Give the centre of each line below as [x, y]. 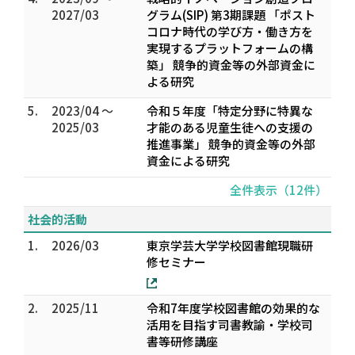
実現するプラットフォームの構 [230, 48]
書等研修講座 [182, 341]
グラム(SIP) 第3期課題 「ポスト [231, 15]
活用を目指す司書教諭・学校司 [230, 324]
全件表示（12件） [279, 190]
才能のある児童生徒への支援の [230, 127]
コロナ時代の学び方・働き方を [230, 31]
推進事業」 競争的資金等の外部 [231, 144]
